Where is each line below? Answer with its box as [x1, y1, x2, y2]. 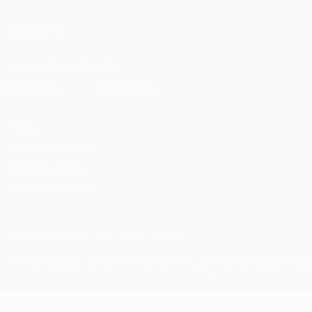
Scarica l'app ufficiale [6, 57, 116, 72]
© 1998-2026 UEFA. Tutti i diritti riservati [6, 229, 182, 242]
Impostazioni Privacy [6, 181, 96, 194]
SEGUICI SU [6, 23, 65, 38]
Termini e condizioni [6, 141, 92, 154]
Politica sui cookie [6, 161, 84, 174]
